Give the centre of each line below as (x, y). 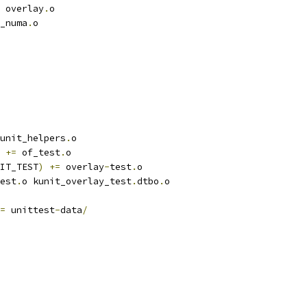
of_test (38, 152)
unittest (30, 210)
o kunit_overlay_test (77, 181)
